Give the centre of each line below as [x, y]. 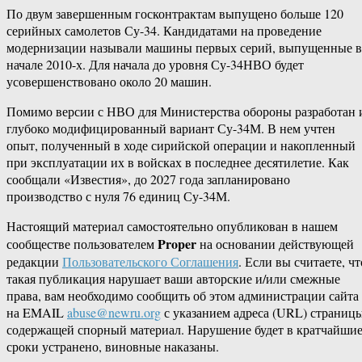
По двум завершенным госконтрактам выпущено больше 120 [175, 14]
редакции [34, 262]
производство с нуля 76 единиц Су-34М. [118, 196]
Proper [177, 244]
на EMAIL [37, 313]
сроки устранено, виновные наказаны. [113, 347]
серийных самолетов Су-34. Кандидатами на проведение [164, 31]
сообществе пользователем [82, 244]
